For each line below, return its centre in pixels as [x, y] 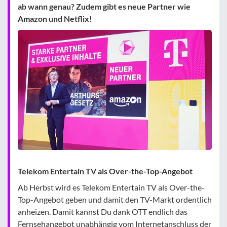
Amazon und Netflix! [55, 18]
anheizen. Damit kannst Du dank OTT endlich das [103, 212]
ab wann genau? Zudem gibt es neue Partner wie [104, 6]
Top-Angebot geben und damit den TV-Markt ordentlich [115, 200]
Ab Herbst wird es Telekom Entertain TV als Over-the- [111, 187]
